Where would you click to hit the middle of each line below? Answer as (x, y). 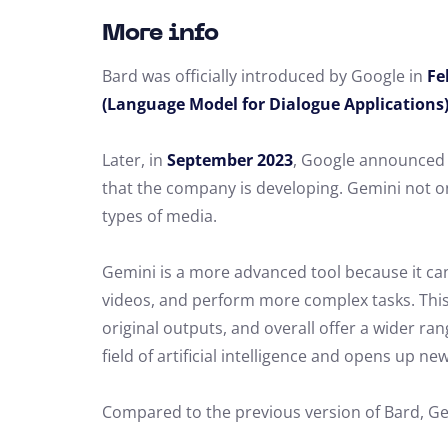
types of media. (159, 216)
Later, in (134, 160)
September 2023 (230, 160)
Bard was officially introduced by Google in (264, 76)
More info (160, 34)
